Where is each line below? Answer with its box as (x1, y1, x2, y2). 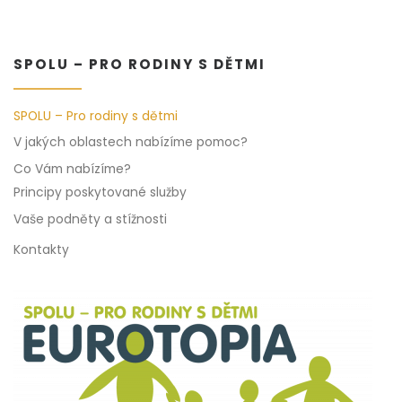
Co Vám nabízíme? (13, 160, 131, 178)
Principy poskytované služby (13, 183, 187, 201)
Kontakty (13, 241, 69, 259)
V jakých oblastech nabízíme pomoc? (13, 134, 248, 152)
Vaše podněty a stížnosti (13, 210, 167, 228)
